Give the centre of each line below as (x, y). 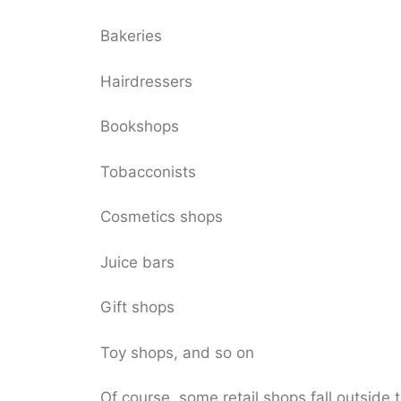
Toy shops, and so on (177, 352)
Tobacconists (148, 171)
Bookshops (140, 127)
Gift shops (137, 307)
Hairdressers (146, 81)
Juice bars (137, 262)
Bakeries (131, 36)
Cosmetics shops (162, 217)
